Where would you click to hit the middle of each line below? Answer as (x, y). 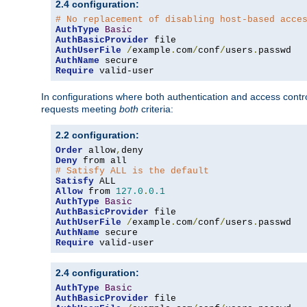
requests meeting (80, 109)
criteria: (156, 109)
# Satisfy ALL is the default (132, 171)
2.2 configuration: (97, 135)
